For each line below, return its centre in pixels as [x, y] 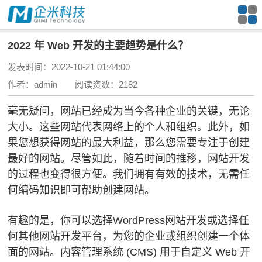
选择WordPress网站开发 [150, 220]
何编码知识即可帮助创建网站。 [83, 190]
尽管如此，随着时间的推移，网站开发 [161, 158]
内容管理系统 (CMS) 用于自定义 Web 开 [156, 252]
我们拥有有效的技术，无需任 [182, 174]
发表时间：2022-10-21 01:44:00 [78, 67]
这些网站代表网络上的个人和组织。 [124, 127]
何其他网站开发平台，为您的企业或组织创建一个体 [129, 236]
